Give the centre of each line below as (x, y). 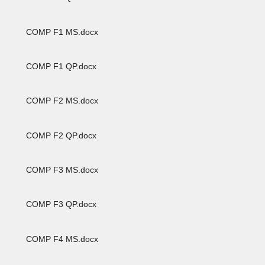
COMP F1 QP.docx (60, 66)
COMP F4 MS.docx (61, 239)
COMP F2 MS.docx (61, 101)
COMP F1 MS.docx (61, 32)
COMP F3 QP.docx (60, 204)
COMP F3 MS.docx (61, 169)
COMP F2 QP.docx (60, 135)
